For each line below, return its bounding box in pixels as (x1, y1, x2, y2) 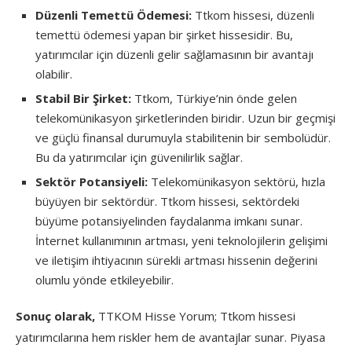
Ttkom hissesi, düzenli (192, 6, 314, 23)
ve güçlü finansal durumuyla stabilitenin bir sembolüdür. (35, 129, 331, 145)
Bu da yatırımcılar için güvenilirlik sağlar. (35, 148, 243, 165)
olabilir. (35, 65, 72, 82)
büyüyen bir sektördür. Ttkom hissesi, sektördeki (35, 192, 299, 209)
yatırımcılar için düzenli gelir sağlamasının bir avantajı (35, 46, 313, 62)
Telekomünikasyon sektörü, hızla (148, 173, 325, 189)
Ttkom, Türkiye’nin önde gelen (131, 90, 297, 106)
